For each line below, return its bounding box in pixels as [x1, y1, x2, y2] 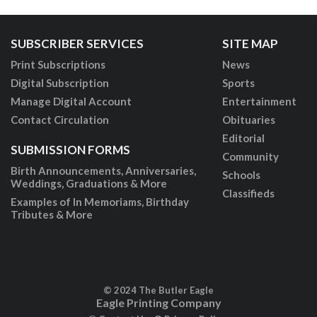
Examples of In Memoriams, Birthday [10, 195, 189, 209]
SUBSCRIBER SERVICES [10, 36, 144, 52]
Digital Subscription [10, 76, 109, 90]
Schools [221, 168, 260, 182]
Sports [221, 76, 255, 90]
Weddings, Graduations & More [10, 177, 167, 190]
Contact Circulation [10, 113, 109, 127]
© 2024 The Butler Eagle [103, 284, 214, 296]
